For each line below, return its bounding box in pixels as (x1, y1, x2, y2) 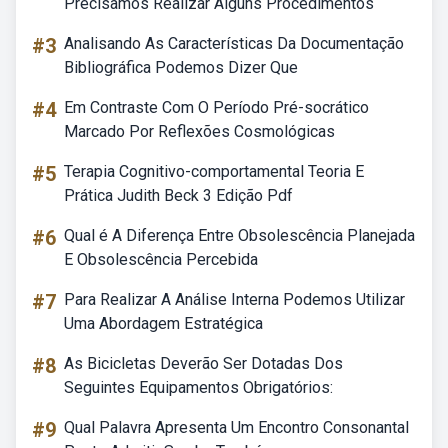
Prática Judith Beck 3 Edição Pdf (64, 186, 293, 205)
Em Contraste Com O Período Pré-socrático (64, 98, 369, 117)
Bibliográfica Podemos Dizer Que (64, 58, 298, 77)
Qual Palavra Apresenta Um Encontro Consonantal (64, 418, 409, 437)
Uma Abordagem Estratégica (64, 314, 263, 333)
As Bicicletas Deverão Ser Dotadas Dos (64, 354, 343, 373)
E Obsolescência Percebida (64, 250, 258, 269)
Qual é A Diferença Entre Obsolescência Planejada (64, 226, 415, 245)
